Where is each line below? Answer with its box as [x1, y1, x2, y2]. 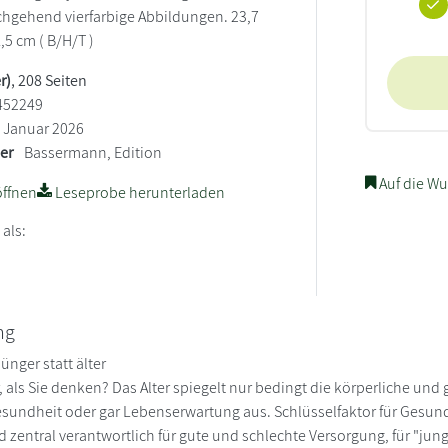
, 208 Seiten [11, 69, 88, 91]
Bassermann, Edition [24, 141, 163, 163]
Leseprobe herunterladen [52, 181, 226, 203]
